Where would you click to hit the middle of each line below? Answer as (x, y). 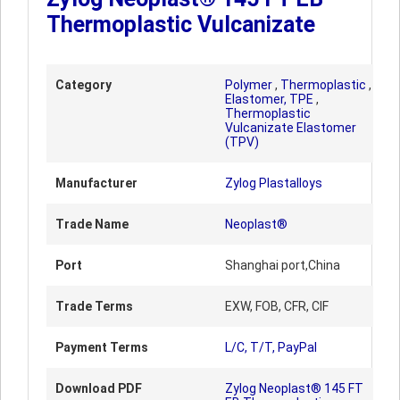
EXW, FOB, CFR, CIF (277, 306)
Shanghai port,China (283, 265)
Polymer (249, 85)
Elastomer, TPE (269, 99)
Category (83, 85)
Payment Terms (102, 347)
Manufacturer (96, 183)
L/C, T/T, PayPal (271, 347)
